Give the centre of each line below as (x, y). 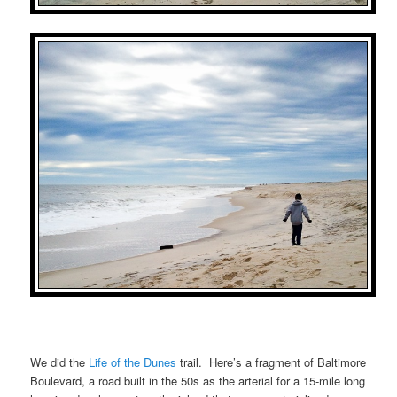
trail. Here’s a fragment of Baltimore (272, 362)
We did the (60, 362)
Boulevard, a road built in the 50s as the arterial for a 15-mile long (198, 380)
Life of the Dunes (133, 362)
